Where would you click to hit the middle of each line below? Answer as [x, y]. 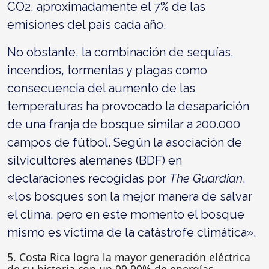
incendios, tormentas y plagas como [107, 70]
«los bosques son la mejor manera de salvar [130, 196]
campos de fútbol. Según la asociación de [125, 142]
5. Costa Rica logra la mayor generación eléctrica [129, 257]
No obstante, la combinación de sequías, [120, 52]
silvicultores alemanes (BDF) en [95, 160]
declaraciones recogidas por [88, 178]
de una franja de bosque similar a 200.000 [124, 124]
